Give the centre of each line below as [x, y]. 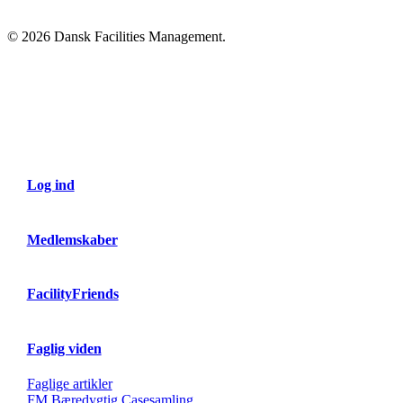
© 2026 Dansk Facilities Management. [116, 36]
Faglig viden [64, 348]
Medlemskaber [72, 239]
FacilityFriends [72, 294]
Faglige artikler [69, 384]
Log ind [50, 185]
